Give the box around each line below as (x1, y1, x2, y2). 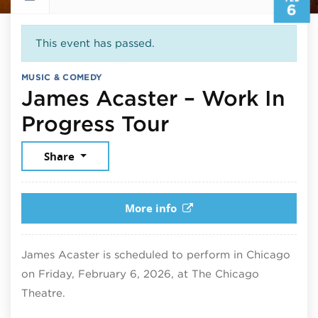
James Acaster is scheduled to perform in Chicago (21, 248, 290, 261)
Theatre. (21, 286, 65, 300)
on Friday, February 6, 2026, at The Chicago (21, 267, 259, 280)
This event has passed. (35, 36, 155, 50)
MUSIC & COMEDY (21, 71, 103, 82)
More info (125, 200, 177, 216)
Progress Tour (21, 110, 169, 136)
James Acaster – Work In (21, 84, 285, 111)
